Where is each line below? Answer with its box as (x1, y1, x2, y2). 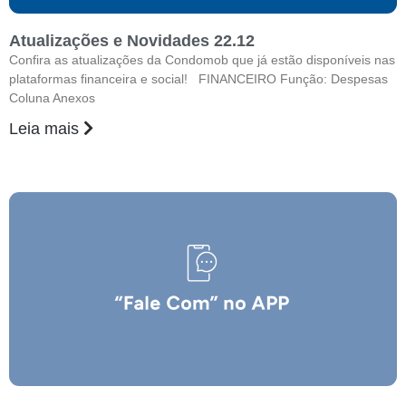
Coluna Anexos (9, 91, 95, 105)
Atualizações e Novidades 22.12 (9, 32, 255, 50)
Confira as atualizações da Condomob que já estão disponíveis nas (9, 53, 395, 67)
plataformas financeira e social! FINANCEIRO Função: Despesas (9, 72, 388, 86)
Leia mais (9, 120, 83, 138)
